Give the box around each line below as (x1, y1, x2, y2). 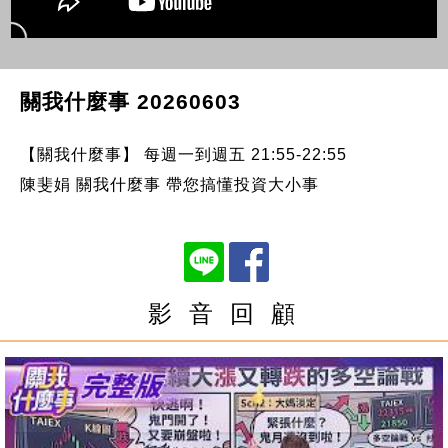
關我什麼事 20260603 (19, 89, 241, 113)
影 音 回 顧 (148, 299, 300, 327)
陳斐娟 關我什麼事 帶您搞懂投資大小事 (19, 175, 319, 193)
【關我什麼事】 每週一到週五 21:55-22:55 (19, 145, 347, 163)
